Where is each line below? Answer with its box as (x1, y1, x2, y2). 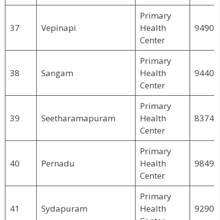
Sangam (41, 67, 73, 79)
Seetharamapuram (41, 112, 115, 124)
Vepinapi (41, 22, 76, 33)
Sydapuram (41, 202, 87, 214)
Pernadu (41, 157, 75, 169)
